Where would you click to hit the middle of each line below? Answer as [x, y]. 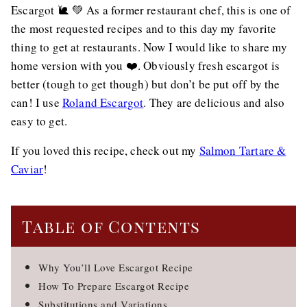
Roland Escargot [103, 102]
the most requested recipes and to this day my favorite [144, 28]
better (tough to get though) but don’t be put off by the [146, 84]
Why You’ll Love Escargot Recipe [116, 267]
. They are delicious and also [214, 102]
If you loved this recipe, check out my [105, 150]
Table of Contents [111, 226]
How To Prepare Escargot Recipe [114, 286]
